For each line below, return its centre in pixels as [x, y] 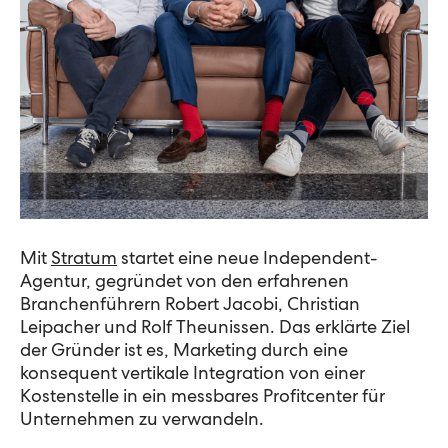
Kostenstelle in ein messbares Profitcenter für [202, 397]
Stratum [84, 259]
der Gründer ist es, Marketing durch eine [184, 351]
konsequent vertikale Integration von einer [192, 374]
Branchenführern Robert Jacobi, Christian [190, 305]
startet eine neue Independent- [247, 259]
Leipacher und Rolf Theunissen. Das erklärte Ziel [215, 328]
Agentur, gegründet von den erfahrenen [184, 282]
